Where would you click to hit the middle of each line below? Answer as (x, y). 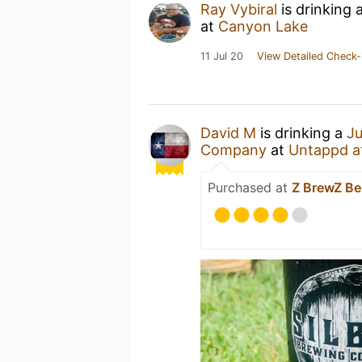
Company (234, 150)
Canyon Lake (263, 26)
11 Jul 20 (222, 56)
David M (228, 133)
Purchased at (250, 187)
